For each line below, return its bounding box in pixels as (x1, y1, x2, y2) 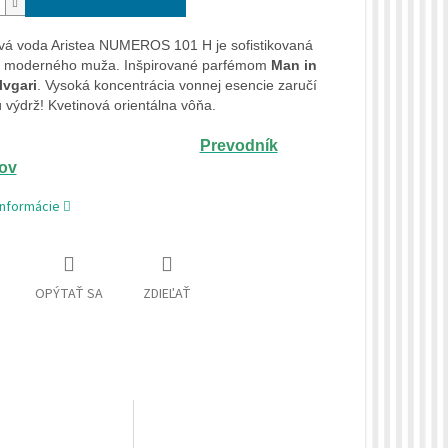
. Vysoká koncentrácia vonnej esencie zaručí (36, 77, 317, 94)
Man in (270, 57, 317, 74)
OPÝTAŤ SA (34, 284, 103, 305)
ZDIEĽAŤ (142, 284, 191, 305)
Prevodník (199, 137, 278, 155)
